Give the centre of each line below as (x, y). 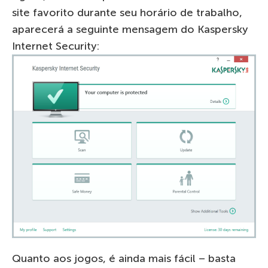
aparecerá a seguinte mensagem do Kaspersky (130, 30)
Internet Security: (56, 46)
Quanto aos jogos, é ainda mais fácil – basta (124, 259)
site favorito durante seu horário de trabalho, (127, 13)
